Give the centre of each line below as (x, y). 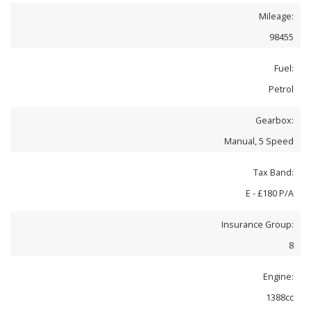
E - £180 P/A (270, 193)
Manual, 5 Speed (259, 141)
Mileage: (276, 16)
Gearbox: (275, 120)
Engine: (278, 276)
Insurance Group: (258, 224)
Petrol (281, 89)
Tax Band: (274, 172)
